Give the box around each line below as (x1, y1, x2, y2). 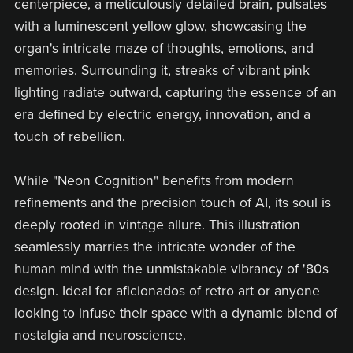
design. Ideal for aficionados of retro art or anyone (13, 283, 320, 300)
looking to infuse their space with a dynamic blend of (13, 305, 337, 322)
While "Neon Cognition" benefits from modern (13, 173, 294, 190)
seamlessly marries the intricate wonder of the (13, 239, 295, 256)
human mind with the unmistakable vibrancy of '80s (13, 261, 329, 278)
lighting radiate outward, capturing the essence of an (13, 84, 336, 102)
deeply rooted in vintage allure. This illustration (13, 217, 300, 234)
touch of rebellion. (13, 128, 125, 146)
